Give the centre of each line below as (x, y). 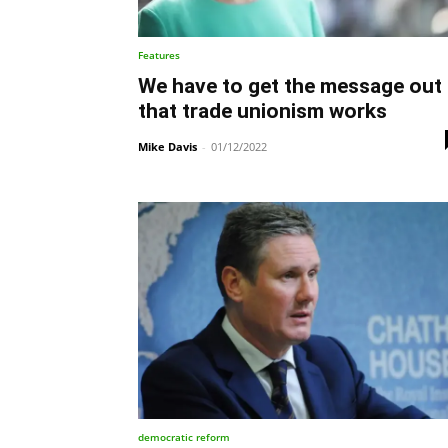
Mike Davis (167, 147)
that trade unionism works (262, 111)
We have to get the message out (290, 86)
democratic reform (184, 437)
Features (159, 55)
